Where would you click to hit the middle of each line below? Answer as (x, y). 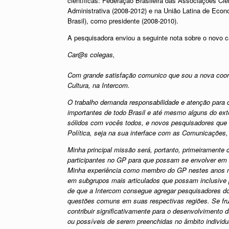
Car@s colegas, (91, 54)
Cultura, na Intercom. (99, 85)
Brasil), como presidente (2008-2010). (123, 20)
